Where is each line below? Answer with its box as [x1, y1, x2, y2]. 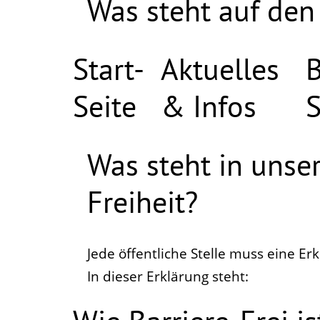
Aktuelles [161, 49, 280, 89]
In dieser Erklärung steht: [87, 267, 249, 286]
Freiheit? [87, 182, 198, 222]
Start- [73, 49, 144, 89]
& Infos [161, 86, 257, 126]
